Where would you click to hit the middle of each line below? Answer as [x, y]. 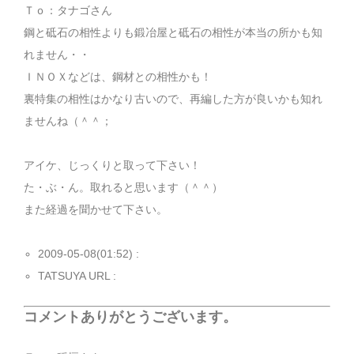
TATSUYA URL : [79, 276]
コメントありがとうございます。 [130, 317]
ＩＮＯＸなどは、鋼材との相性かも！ [118, 77]
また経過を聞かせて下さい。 [96, 210]
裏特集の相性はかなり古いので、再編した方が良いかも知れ [173, 99]
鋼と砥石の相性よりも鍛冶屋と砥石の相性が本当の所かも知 [173, 33]
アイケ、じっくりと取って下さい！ [112, 166]
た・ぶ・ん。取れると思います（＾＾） [123, 188]
